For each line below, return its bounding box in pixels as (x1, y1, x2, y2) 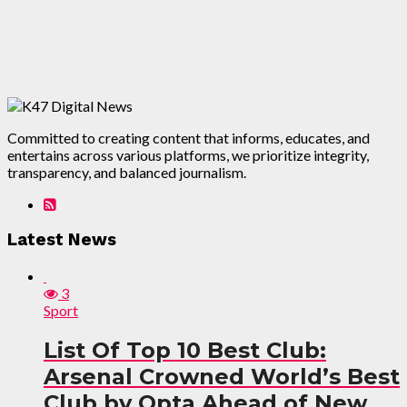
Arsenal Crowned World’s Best (44, 362, 400, 390)
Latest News (7, 229, 116, 250)
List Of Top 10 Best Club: (44, 336, 326, 363)
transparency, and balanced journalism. (7, 164, 246, 182)
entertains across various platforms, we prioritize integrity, (7, 146, 369, 164)
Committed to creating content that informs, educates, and (7, 129, 370, 147)
